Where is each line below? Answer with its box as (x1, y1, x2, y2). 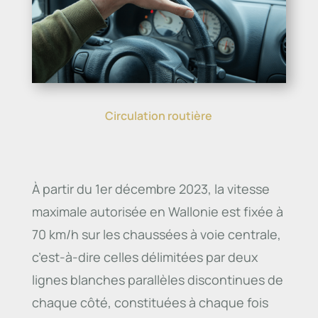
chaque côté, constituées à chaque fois (31, 294, 268, 312)
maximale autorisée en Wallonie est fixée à (31, 203, 283, 221)
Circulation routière (105, 108, 213, 124)
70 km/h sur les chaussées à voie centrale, (31, 226, 281, 243)
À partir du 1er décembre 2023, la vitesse (31, 180, 270, 198)
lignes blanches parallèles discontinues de (31, 271, 283, 289)
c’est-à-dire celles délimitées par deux (31, 248, 258, 266)
